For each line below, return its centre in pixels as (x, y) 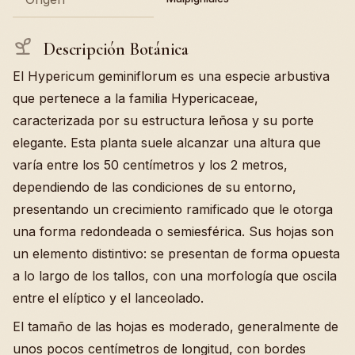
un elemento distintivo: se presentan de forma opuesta (176, 254)
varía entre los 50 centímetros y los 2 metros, (150, 165)
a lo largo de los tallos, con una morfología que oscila (175, 276)
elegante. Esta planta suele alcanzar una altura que (167, 143)
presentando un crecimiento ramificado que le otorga (173, 210)
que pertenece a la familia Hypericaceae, (136, 99)
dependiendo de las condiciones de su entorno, (155, 187)
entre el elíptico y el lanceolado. (108, 298)
